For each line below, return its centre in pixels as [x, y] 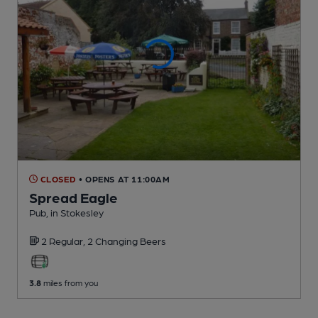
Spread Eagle [73, 197]
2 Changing [114, 240]
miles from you [70, 282]
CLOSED [57, 179]
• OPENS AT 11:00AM [124, 179]
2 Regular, [64, 240]
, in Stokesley [75, 212]
